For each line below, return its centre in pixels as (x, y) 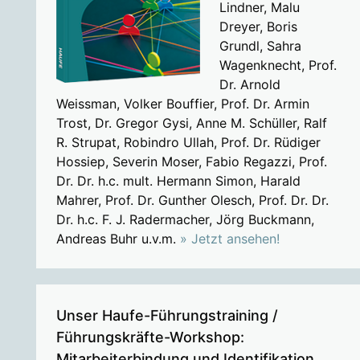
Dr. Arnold (250, 84)
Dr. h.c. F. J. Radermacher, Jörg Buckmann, (185, 219)
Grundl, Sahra (260, 45)
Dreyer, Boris (258, 26)
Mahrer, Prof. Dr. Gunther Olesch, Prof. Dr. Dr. (192, 200)
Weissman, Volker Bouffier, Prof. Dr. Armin (182, 103)
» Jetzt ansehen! (229, 238)
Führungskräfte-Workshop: (150, 337)
